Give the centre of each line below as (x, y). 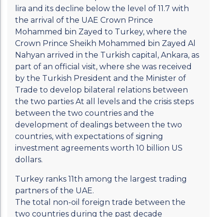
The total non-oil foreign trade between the (100, 202)
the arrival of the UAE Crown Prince (84, 20)
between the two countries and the (85, 113)
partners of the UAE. (54, 191)
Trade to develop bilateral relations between (101, 90)
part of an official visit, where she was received (103, 67)
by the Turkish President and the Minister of (101, 78)
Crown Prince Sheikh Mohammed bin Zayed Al (105, 43)
